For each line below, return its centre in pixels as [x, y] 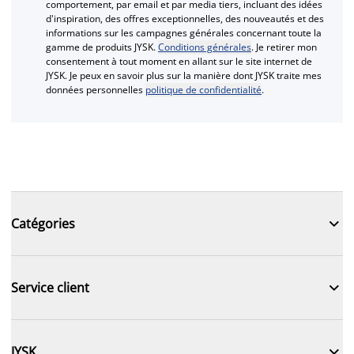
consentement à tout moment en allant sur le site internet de [179, 61]
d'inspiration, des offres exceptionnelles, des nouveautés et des [185, 18]
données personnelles [96, 89]
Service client [50, 287]
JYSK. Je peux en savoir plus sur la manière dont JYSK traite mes [184, 75]
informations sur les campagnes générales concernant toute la [184, 32]
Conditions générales [205, 47]
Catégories [43, 223]
